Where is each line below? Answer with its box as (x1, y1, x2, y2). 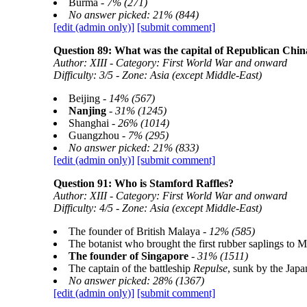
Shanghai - (68, 117, 118, 129)
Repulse (193, 262, 228, 274)
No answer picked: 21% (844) (68, 9, 199, 21)
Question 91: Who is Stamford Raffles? (53, 177, 234, 189)
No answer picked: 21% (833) (68, 142, 199, 153)
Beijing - (68, 93, 109, 104)
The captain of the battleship (68, 262, 193, 274)
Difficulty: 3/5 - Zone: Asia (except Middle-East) (53, 69, 262, 81)
